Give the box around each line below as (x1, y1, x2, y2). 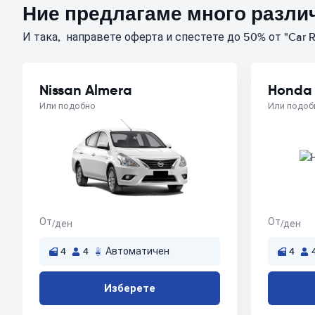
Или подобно (39, 101, 96, 112)
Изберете (104, 281, 155, 296)
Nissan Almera (39, 81, 132, 99)
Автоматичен (105, 245, 169, 257)
